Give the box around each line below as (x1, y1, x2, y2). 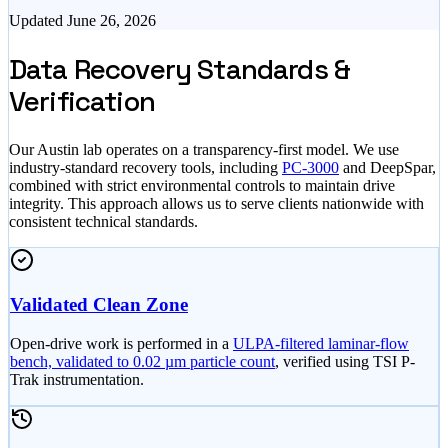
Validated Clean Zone (10, 294, 188, 316)
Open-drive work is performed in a (10, 335, 229, 353)
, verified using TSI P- (275, 353, 415, 371)
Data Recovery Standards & (9, 51, 351, 88)
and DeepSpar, (343, 158, 436, 176)
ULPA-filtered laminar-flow (233, 335, 409, 353)
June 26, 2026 (67, 12, 156, 30)
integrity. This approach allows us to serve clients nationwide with (9, 194, 424, 212)
